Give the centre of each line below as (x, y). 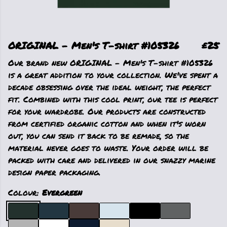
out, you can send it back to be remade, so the (99, 136)
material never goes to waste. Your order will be (108, 148)
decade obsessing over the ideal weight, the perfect (109, 87)
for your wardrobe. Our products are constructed (107, 111)
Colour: (25, 192)
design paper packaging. (54, 172)
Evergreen (62, 192)
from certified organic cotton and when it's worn (107, 123)
